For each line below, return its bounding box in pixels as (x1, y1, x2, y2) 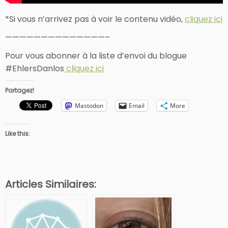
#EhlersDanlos (5, 62, 64, 74)
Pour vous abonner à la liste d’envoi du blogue (5, 49, 187, 62)
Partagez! (5, 85, 34, 95)
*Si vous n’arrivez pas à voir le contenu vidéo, (5, 13, 185, 25)
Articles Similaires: (5, 177, 96, 191)
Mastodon (75, 101, 103, 110)
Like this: (5, 129, 30, 138)
